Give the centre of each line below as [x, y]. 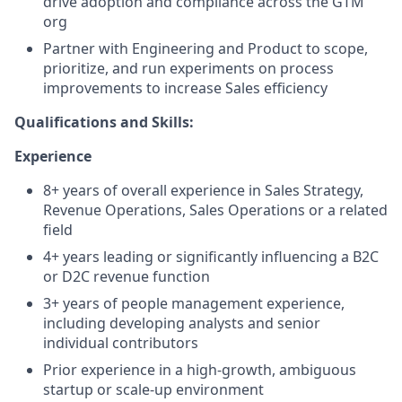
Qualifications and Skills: [104, 122]
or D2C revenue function [127, 276]
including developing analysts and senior [182, 323]
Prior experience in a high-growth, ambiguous [200, 369]
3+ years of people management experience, [194, 303]
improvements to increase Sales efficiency [185, 87]
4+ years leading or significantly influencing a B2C [211, 256]
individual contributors [121, 342]
